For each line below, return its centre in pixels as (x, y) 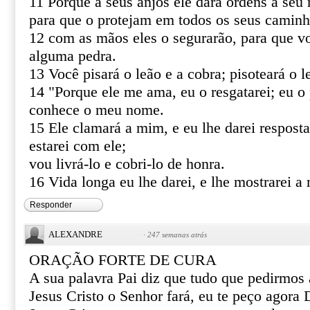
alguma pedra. (73, 56)
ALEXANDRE (75, 234)
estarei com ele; (77, 146)
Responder (51, 205)
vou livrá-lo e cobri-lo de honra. (127, 164)
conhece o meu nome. (97, 110)
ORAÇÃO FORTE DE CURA (123, 260)
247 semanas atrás (177, 235)
